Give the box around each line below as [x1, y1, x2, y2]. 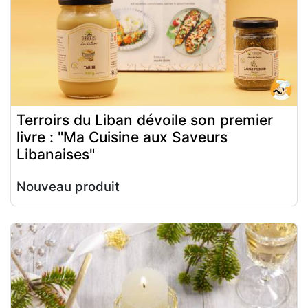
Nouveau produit [16, 179, 120, 195]
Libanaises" [16, 146, 95, 164]
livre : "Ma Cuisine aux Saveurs [16, 129, 228, 146]
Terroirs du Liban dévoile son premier [16, 111, 273, 129]
